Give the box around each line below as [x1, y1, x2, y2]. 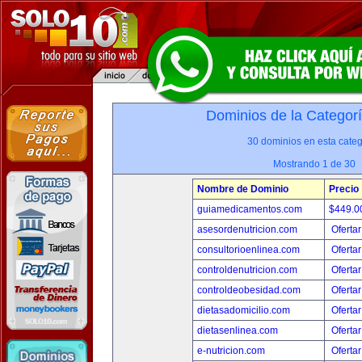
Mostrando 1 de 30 [273, 158, 356, 170]
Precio [329, 183, 359, 195]
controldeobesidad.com [197, 284, 301, 296]
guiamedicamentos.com [197, 204, 302, 215]
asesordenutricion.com [197, 224, 297, 235]
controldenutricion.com [197, 264, 297, 276]
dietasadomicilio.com [197, 305, 290, 316]
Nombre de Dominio [197, 183, 288, 195]
